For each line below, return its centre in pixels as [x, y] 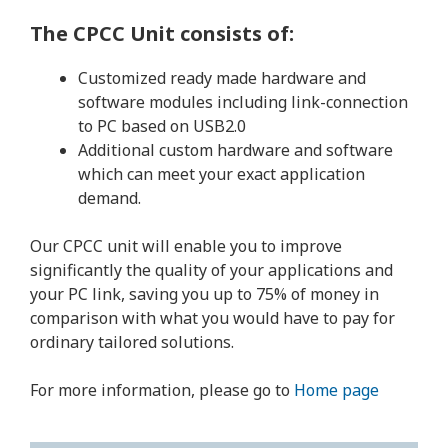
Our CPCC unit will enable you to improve [186, 246]
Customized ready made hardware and [222, 78]
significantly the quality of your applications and [211, 270]
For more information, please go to [162, 390]
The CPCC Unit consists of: [162, 33]
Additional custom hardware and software [235, 150]
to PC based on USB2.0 [162, 126]
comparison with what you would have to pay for [212, 318]
